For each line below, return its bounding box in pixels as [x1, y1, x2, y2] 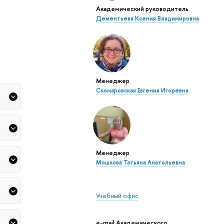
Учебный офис [95, 191, 138, 200]
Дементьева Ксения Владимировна [95, 14, 199, 23]
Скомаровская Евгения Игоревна [95, 86, 188, 95]
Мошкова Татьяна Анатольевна [95, 158, 185, 167]
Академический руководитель [95, 4, 188, 13]
